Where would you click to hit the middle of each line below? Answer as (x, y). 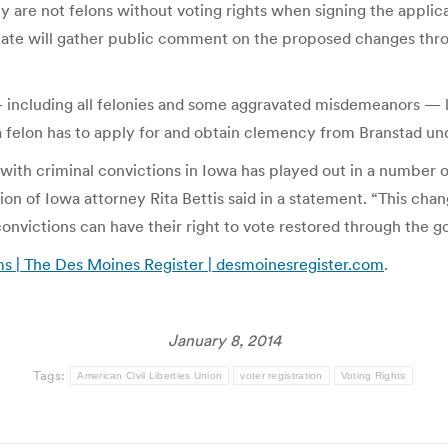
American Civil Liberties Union (150, 375)
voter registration (281, 375)
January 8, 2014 (224, 340)
